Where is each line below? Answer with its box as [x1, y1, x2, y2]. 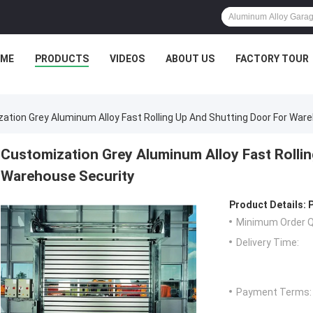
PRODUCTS [35, 53, 89, 64]
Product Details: [229, 199, 306, 211]
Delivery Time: [236, 237, 299, 249]
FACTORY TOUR [235, 53, 309, 64]
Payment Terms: [236, 286, 312, 298]
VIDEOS [110, 53, 145, 64]
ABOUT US [166, 53, 214, 64]
